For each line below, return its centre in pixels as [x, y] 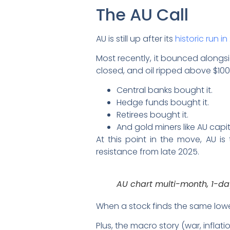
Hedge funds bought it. [163, 103]
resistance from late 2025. [148, 152]
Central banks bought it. [165, 90]
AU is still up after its [136, 39]
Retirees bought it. [152, 115]
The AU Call [142, 14]
